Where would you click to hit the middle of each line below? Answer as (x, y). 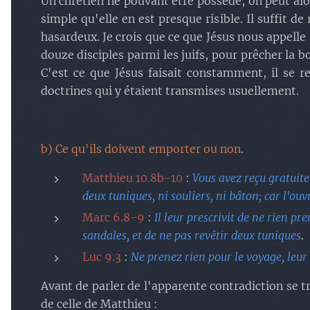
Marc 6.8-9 (113, 217)
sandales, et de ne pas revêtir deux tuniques (191, 235)
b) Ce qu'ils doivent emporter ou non (140, 149)
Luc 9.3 (101, 257)
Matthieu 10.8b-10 (132, 178)
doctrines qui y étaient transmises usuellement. (170, 91)
